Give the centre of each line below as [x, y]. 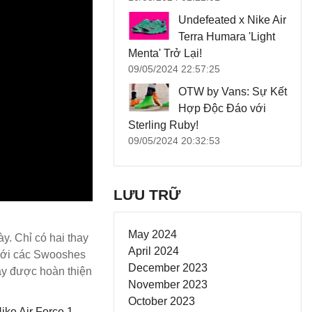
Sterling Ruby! [163, 125]
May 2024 [153, 234]
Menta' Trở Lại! [165, 53]
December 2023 [168, 268]
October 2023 [162, 301]
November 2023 [168, 284]
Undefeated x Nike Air [232, 20]
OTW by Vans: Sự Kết [233, 92]
